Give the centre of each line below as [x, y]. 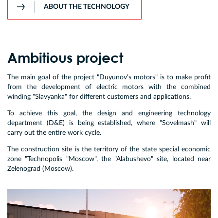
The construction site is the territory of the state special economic [109, 150]
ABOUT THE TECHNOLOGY [87, 7]
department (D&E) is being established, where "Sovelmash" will [109, 123]
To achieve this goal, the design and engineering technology [109, 114]
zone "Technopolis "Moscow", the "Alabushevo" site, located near [109, 159]
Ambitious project [65, 58]
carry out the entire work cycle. [54, 133]
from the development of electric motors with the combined [109, 87]
